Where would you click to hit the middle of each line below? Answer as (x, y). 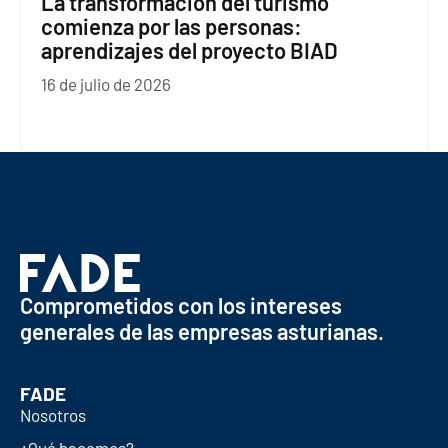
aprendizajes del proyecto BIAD (189, 50)
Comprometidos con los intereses (181, 304)
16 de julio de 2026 (106, 84)
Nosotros (53, 414)
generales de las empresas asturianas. (202, 330)
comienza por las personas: (171, 26)
